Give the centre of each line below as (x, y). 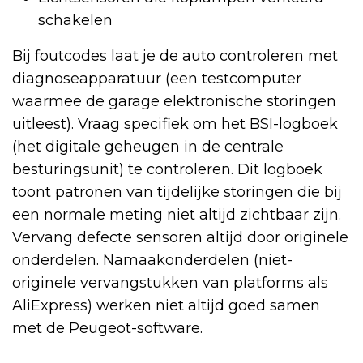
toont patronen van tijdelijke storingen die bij (177, 192)
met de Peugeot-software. (107, 328)
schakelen (75, 20)
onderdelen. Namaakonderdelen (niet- (152, 260)
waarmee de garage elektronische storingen (174, 101)
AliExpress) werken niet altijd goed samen (166, 305)
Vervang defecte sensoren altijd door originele (180, 237)
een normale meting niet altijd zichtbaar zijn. (177, 214)
